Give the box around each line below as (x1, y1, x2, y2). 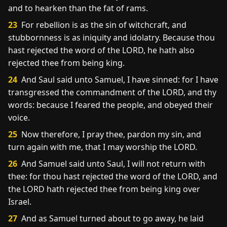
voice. (8, 112, 30, 123)
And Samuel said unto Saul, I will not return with (19, 158, 205, 169)
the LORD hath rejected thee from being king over (8, 183, 200, 195)
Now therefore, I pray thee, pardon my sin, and (19, 129, 201, 140)
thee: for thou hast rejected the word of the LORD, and (8, 171, 217, 182)
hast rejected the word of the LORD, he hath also (8, 45, 195, 56)
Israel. (8, 196, 31, 207)
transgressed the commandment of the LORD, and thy (8, 87, 216, 98)
